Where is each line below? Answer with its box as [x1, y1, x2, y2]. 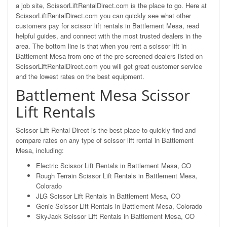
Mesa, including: [16, 145, 64, 155]
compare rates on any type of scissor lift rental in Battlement [16, 135, 194, 145]
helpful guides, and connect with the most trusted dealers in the [16, 30, 202, 41]
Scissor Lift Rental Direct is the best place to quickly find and [16, 125, 196, 135]
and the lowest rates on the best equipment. [16, 71, 144, 81]
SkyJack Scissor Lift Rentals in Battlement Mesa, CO [36, 211, 195, 221]
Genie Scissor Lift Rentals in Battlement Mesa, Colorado [36, 201, 202, 211]
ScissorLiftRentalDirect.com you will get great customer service [16, 61, 202, 71]
